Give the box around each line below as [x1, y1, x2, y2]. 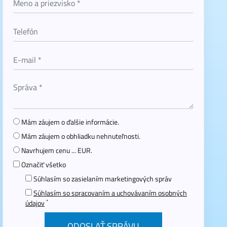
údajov [25, 198, 45, 208]
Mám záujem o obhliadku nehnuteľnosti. [21, 131, 140, 141]
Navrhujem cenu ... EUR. [21, 145, 92, 156]
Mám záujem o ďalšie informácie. [21, 117, 119, 127]
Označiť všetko [21, 159, 66, 170]
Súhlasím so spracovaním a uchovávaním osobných [33, 187, 187, 198]
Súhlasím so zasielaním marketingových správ [33, 173, 172, 184]
